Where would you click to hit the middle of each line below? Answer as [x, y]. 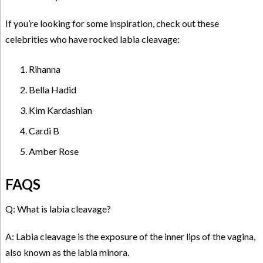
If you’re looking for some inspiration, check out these [112, 23]
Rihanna [44, 69]
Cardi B [44, 131]
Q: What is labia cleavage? [58, 208]
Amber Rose [53, 151]
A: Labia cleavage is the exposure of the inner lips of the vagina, [130, 236]
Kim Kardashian [60, 110]
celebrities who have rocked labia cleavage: [92, 39]
